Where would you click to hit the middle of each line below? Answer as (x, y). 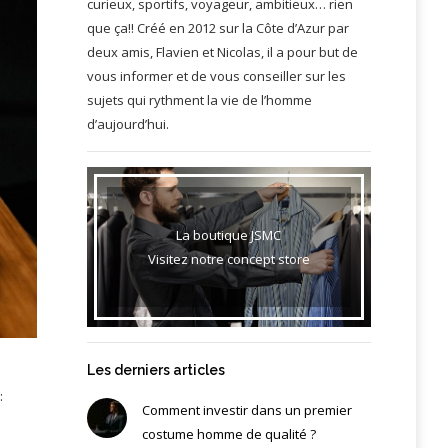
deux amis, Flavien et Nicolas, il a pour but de (222, 51)
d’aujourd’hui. (127, 123)
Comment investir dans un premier (246, 409)
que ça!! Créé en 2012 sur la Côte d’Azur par (217, 27)
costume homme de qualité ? (228, 433)
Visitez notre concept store (228, 258)
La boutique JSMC (229, 234)
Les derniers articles (155, 369)
